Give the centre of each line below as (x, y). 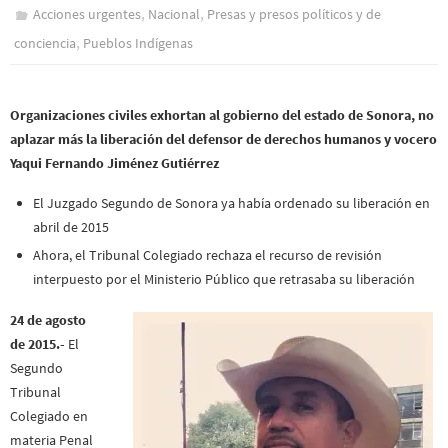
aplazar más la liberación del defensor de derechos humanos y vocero (223, 138)
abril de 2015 (71, 227)
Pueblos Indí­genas (138, 42)
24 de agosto (48, 319)
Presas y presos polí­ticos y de (294, 13)
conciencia (45, 42)
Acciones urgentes (87, 13)
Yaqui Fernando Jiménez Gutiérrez (114, 162)
